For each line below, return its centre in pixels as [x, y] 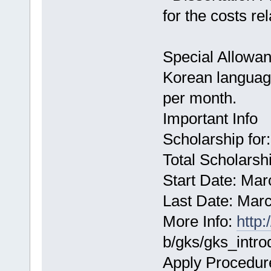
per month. [199, 98]
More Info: [199, 222]
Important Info [210, 119]
